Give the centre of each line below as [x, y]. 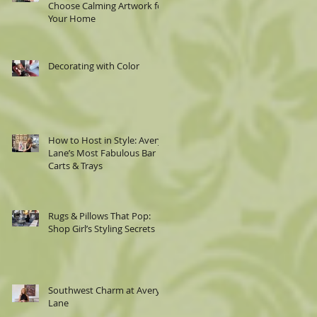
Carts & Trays [75, 166]
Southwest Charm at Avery [104, 290]
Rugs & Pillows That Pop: [99, 216]
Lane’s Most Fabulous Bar [102, 153]
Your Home [72, 18]
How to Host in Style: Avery [105, 140]
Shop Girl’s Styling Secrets [102, 229]
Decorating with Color [94, 66]
